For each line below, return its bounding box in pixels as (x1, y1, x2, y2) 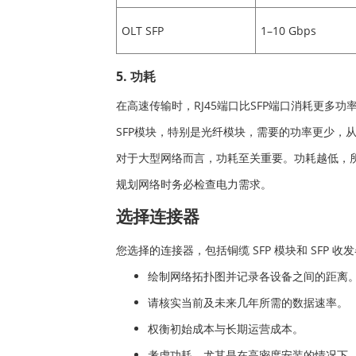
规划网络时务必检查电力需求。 (116, 176, 272, 192)
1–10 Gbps (260, 23, 316, 39)
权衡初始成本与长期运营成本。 (148, 320, 304, 336)
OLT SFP (121, 23, 164, 39)
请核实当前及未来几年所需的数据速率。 (148, 294, 348, 310)
